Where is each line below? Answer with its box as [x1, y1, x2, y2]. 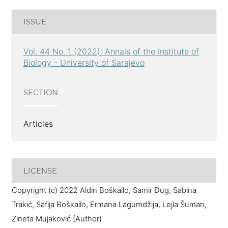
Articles [23, 118, 53, 129]
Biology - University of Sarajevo [23, 58, 145, 68]
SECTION [23, 88, 58, 97]
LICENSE [23, 166, 57, 176]
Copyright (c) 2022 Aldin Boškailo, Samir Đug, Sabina [11, 186, 196, 195]
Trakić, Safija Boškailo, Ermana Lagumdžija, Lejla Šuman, [11, 200, 207, 210]
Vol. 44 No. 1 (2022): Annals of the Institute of [23, 46, 199, 57]
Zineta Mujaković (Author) [11, 214, 102, 224]
